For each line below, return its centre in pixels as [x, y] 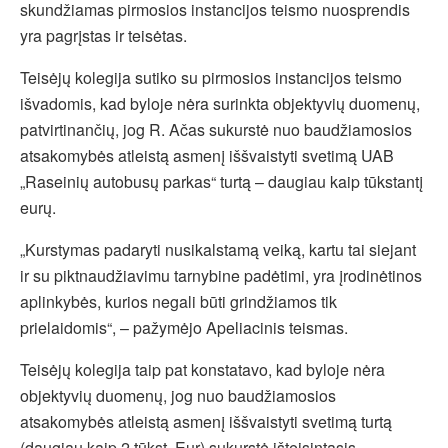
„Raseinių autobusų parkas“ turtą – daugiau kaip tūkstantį [221, 181]
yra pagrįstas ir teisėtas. [103, 35]
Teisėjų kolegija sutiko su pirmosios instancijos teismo [211, 77]
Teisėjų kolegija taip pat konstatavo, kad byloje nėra [202, 369]
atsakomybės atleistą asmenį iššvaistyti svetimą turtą [206, 421]
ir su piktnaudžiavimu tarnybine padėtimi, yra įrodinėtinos [221, 275]
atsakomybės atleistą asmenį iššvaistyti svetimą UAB [207, 155]
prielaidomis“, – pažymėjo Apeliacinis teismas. [184, 327]
